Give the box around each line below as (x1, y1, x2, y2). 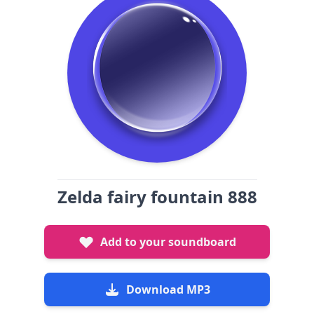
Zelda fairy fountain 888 (57, 185, 257, 208)
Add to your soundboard (100, 234, 236, 250)
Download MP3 (126, 282, 210, 297)
